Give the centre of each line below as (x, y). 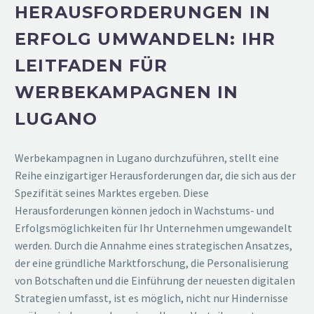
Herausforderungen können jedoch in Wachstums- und (144, 210)
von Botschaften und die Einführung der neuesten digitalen (155, 280)
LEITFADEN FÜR (91, 65)
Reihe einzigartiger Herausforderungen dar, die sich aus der (155, 175)
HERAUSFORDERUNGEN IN (143, 12)
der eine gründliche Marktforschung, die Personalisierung (152, 262)
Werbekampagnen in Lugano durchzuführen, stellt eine (147, 157)
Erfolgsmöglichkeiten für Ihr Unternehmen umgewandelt (153, 227)
